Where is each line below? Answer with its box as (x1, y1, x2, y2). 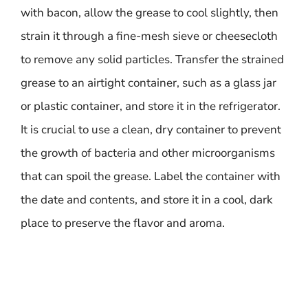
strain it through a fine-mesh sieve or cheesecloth (21, 28, 278, 44)
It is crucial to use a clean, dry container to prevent (21, 122, 281, 137)
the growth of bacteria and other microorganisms (21, 145, 275, 161)
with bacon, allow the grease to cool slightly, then (21, 5, 278, 21)
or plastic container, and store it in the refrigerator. (21, 98, 280, 114)
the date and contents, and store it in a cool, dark (21, 192, 273, 208)
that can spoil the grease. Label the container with (21, 168, 280, 184)
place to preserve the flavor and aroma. (21, 215, 225, 231)
